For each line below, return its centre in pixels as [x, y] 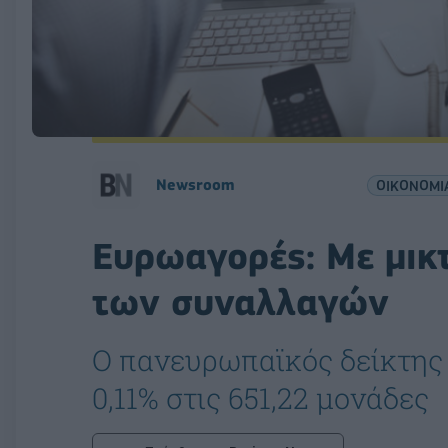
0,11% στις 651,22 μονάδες [260, 398]
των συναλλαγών [240, 302]
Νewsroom [195, 185]
